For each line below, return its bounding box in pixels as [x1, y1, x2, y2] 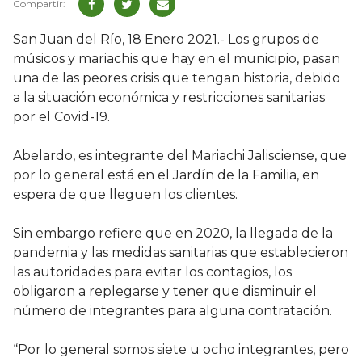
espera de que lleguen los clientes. [13, 187, 238, 203]
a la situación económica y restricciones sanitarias [13, 90, 325, 106]
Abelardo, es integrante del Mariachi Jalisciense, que [13, 148, 347, 164]
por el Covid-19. [13, 109, 110, 125]
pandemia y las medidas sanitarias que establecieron [13, 245, 348, 261]
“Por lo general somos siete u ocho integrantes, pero [13, 342, 349, 358]
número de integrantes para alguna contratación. [13, 303, 332, 319]
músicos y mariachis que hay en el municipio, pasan [13, 51, 340, 67]
